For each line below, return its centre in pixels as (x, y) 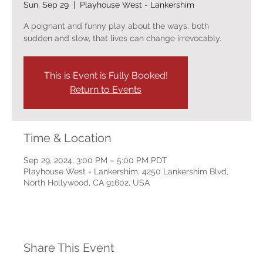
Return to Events (106, 90)
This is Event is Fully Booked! (106, 75)
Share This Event (69, 248)
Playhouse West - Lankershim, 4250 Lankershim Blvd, (126, 171)
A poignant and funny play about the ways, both (116, 26)
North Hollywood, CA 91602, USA (87, 183)
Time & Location (68, 138)
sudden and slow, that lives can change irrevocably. (122, 38)
